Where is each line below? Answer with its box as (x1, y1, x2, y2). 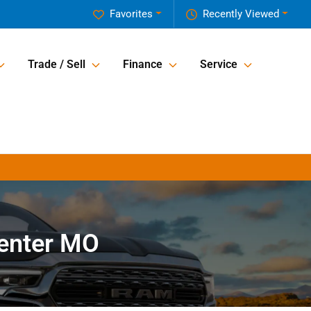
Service (200, 58, 237, 72)
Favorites (110, 8, 153, 20)
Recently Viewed (203, 8, 280, 20)
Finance (123, 58, 162, 72)
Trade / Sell (28, 58, 85, 72)
